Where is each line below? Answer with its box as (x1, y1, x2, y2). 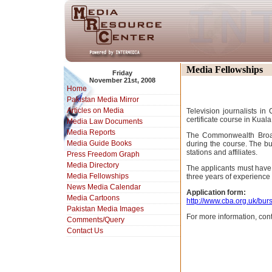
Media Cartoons (67, 194, 120, 202)
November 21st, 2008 (89, 76, 155, 84)
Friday (112, 69, 132, 76)
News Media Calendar (67, 183, 141, 191)
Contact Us (67, 226, 103, 235)
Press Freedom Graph (67, 150, 140, 158)
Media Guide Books (67, 139, 132, 148)
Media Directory (67, 161, 119, 169)
